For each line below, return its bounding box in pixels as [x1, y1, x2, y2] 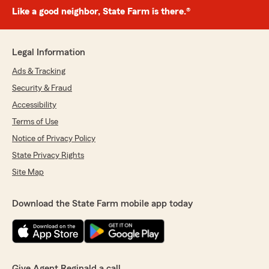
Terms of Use [12, 118, 58, 127]
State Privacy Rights [12, 151, 84, 160]
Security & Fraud [12, 84, 72, 93]
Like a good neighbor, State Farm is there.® [12, 7, 190, 17]
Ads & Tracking [12, 67, 65, 76]
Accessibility [12, 101, 56, 110]
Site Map [12, 168, 44, 177]
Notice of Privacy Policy [12, 134, 95, 144]
